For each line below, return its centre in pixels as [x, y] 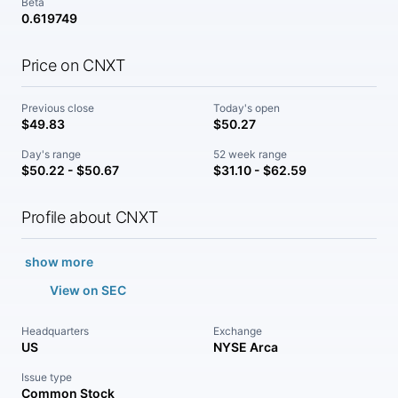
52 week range [250, 154]
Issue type [47, 377]
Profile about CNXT [90, 217]
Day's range [51, 154]
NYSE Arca [246, 347]
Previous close [58, 108]
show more [59, 262]
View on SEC [88, 290]
